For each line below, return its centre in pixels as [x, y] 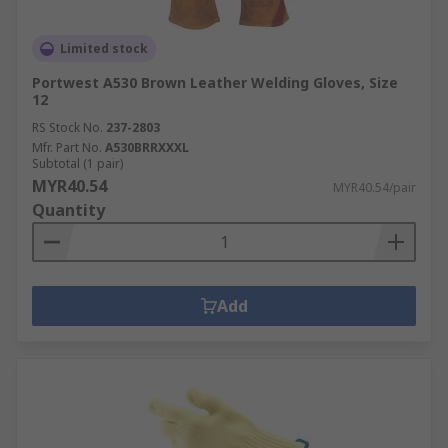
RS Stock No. [67, 127]
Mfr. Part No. [67, 147]
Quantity [68, 210]
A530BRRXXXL [147, 147]
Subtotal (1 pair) [77, 163]
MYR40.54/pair [374, 187]
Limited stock [104, 48]
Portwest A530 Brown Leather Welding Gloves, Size [215, 82]
